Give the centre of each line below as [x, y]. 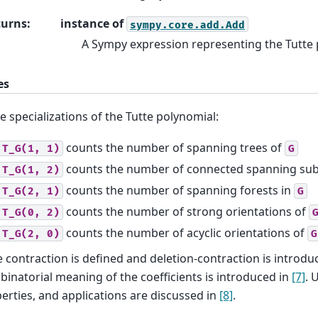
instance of [93, 24]
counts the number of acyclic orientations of [185, 232]
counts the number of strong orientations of [186, 211]
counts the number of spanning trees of [174, 147]
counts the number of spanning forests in [179, 190]
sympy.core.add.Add [187, 25]
